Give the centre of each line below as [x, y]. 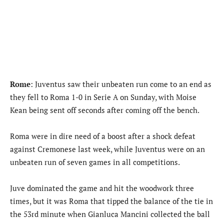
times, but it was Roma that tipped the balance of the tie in [111, 201]
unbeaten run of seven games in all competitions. [95, 162]
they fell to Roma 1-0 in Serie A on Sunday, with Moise [103, 97]
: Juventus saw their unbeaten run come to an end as [121, 84]
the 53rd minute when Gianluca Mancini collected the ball [110, 214]
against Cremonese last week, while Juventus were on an [107, 149]
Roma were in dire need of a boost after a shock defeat [103, 136]
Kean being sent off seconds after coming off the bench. [105, 110]
